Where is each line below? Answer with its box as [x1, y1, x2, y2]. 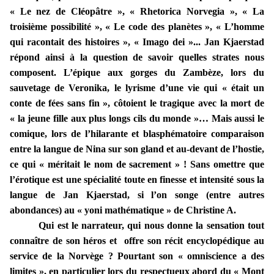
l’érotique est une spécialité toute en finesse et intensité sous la [10, 174, 264, 185]
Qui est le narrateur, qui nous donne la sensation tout [39, 220, 264, 231]
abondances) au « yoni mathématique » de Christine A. [10, 205, 236, 216]
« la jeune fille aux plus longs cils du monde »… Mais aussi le [10, 113, 264, 124]
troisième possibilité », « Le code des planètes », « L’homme [10, 21, 264, 32]
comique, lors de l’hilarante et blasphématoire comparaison [10, 128, 264, 139]
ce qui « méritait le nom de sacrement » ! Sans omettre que [10, 159, 264, 170]
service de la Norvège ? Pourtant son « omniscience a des [10, 251, 264, 262]
